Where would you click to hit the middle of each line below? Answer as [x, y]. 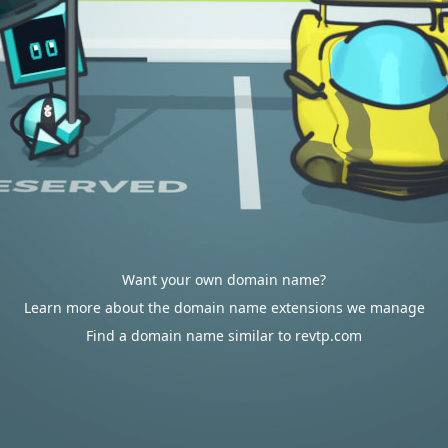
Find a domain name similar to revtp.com [224, 335]
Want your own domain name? [224, 279]
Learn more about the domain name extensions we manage [224, 307]
